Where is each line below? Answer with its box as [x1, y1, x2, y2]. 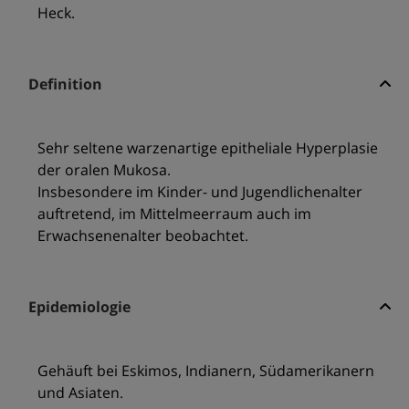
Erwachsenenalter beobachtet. [37, 225, 248, 246]
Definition [27, 74, 102, 95]
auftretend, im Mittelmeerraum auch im [37, 204, 311, 225]
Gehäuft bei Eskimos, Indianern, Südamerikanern [37, 361, 374, 382]
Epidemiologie [27, 297, 131, 318]
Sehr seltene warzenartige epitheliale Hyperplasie [37, 138, 378, 159]
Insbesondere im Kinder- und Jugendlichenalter [37, 182, 362, 203]
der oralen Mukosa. [37, 160, 171, 181]
